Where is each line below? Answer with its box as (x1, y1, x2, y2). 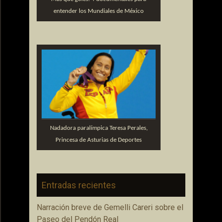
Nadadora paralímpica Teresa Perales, (50, 125, 148, 131)
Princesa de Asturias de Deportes (55, 137, 142, 143)
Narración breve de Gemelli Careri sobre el (37, 203, 183, 212)
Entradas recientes (42, 180, 116, 190)
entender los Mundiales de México (54, 8, 144, 14)
